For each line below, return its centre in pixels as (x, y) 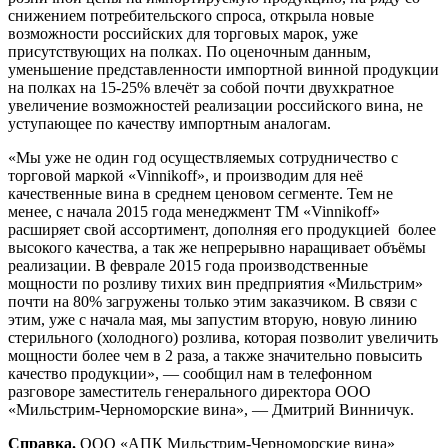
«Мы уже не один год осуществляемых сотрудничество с (203, 158)
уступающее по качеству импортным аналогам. (169, 124)
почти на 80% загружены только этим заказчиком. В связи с (212, 302)
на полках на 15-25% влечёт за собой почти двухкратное (201, 88)
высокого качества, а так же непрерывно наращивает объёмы (217, 248)
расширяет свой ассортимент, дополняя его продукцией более (222, 230)
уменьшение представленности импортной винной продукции (223, 70)
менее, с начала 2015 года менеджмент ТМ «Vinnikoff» (194, 212)
